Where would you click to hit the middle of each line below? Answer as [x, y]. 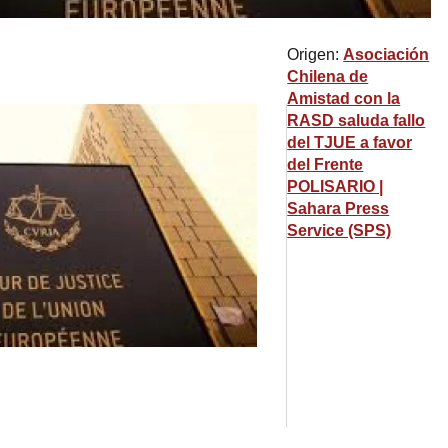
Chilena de [328, 76]
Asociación [386, 54]
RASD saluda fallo [356, 120]
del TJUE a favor [350, 142]
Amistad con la [344, 98]
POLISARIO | [335, 186]
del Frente [325, 164]
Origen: [315, 54]
